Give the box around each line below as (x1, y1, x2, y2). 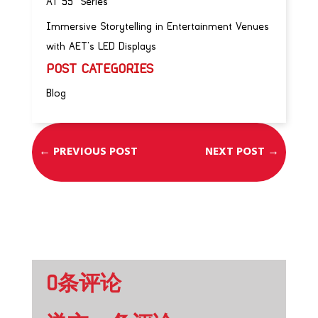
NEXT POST (205, 143, 265, 162)
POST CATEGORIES (45, 62, 153, 76)
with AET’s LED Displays (45, 42, 156, 53)
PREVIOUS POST (53, 143, 138, 162)
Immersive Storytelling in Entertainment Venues (45, 22, 269, 33)
